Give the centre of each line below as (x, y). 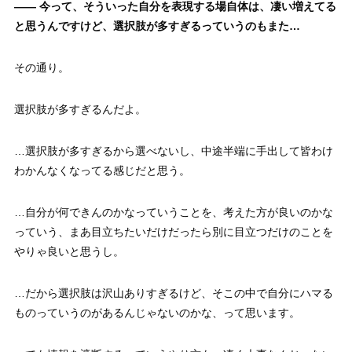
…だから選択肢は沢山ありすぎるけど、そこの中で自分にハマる (173, 293)
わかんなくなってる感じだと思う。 (102, 170)
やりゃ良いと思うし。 (69, 251)
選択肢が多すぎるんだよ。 (80, 109)
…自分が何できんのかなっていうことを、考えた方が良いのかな (173, 212)
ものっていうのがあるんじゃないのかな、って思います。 (157, 312)
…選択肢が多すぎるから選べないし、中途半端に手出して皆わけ (173, 150)
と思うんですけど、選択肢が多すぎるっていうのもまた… (157, 26)
